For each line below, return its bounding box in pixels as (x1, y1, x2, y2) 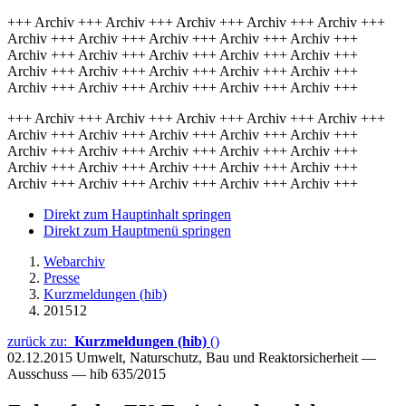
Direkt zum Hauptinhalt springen (43, 207, 231, 222)
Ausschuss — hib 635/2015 (7, 366, 166, 382)
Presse (43, 270, 80, 285)
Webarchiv (43, 254, 105, 269)
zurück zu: (7, 333, 74, 349)
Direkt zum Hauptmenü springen (43, 223, 231, 238)
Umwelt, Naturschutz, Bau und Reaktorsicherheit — (76, 350, 376, 365)
